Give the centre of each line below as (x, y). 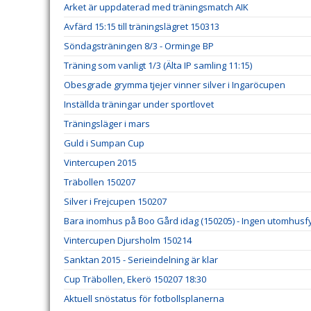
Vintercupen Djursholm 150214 (128, 240)
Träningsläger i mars (107, 124)
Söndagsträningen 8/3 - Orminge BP (139, 46)
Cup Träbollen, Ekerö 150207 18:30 (135, 279)
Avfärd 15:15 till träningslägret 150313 (142, 26)
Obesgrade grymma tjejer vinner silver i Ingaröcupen (175, 85)
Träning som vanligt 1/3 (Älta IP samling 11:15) (158, 65)
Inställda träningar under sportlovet (139, 104)
